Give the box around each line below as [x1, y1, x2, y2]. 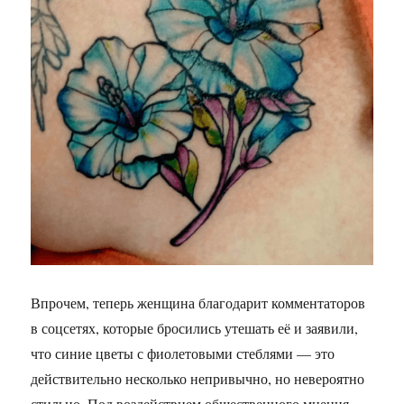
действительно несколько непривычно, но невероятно [31, 368, 365, 388]
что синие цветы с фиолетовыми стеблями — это [31, 343, 335, 363]
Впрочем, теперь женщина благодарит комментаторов [31, 292, 366, 312]
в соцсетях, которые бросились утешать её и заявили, [31, 317, 359, 337]
